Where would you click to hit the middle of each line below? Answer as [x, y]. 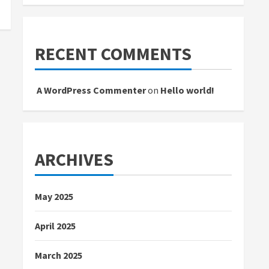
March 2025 [59, 255]
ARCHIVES [74, 159]
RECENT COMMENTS [113, 53]
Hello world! [187, 90]
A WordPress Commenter [91, 90]
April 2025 [55, 225]
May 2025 [54, 196]
